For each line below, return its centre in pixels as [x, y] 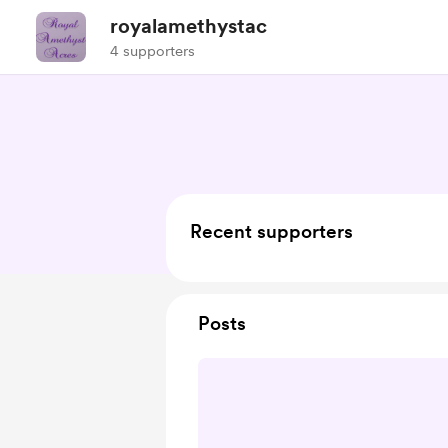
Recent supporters [271, 231]
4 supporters [152, 51]
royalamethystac [188, 26]
